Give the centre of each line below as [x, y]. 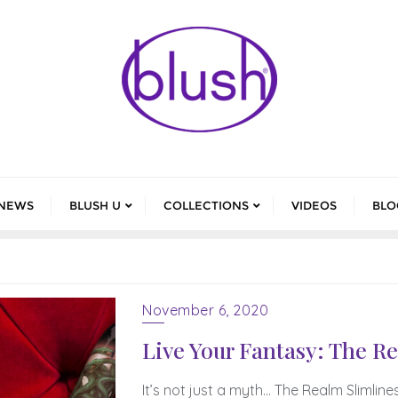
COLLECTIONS [206, 205]
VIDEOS [314, 205]
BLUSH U [95, 205]
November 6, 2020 [206, 310]
